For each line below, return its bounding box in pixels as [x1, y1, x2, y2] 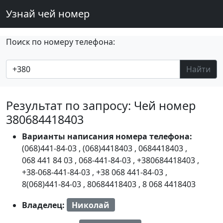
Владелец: [22, 199, 67, 211]
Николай [72, 199, 110, 211]
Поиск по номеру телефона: [6, 36, 115, 47]
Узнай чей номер [6, 7, 90, 20]
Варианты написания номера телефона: [22, 131, 192, 142]
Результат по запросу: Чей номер [6, 98, 196, 113]
